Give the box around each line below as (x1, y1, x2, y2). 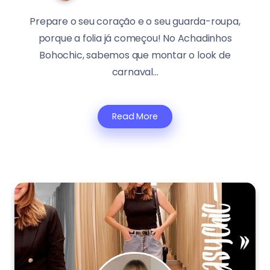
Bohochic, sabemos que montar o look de (39, 48, 231, 63)
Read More (112, 110, 158, 123)
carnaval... (111, 65, 159, 80)
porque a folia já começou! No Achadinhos (38, 31, 232, 46)
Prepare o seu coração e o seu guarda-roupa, (30, 14, 240, 29)
